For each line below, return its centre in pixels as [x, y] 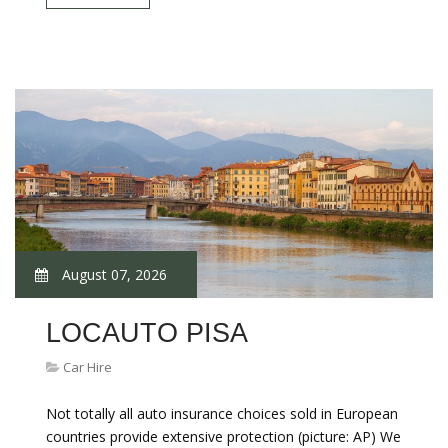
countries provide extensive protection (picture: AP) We [223, 436]
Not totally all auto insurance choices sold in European [222, 413]
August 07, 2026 [112, 274]
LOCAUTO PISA [147, 333]
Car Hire [87, 367]
